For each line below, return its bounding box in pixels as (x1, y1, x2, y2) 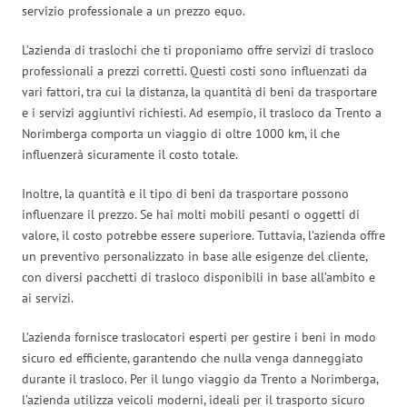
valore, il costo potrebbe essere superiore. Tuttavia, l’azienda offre (22, 226, 385, 243)
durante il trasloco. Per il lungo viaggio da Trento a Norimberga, (22, 370, 378, 387)
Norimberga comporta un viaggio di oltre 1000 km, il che (22, 124, 340, 142)
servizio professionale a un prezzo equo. (22, 2, 245, 19)
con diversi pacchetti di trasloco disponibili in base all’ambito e (22, 268, 375, 285)
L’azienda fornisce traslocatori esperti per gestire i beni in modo (22, 328, 376, 345)
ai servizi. (22, 289, 74, 306)
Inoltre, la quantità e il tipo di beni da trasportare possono (22, 184, 349, 202)
